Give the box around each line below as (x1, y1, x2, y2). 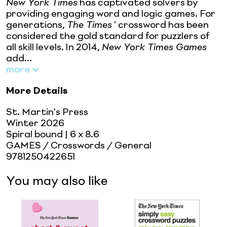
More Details (6, 86, 67, 96)
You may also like (6, 175, 108, 188)
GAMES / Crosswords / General (6, 141, 152, 150)
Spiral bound (6, 130, 63, 139)
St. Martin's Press (6, 107, 88, 117)
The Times (67, 20, 112, 30)
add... (6, 54, 32, 63)
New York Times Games (102, 43, 207, 52)
